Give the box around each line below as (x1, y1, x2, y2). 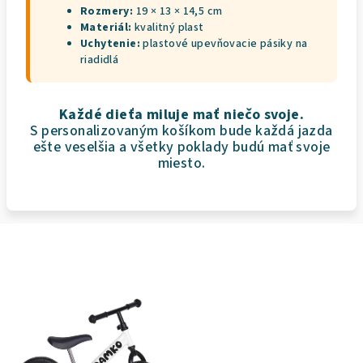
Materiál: (80, 19, 132, 36)
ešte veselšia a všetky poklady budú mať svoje (32, 137, 331, 157)
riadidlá (80, 52, 119, 68)
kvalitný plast (131, 19, 204, 36)
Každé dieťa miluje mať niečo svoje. (59, 105, 304, 125)
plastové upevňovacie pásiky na (140, 36, 308, 52)
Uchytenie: (80, 36, 140, 52)
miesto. (157, 153, 206, 173)
